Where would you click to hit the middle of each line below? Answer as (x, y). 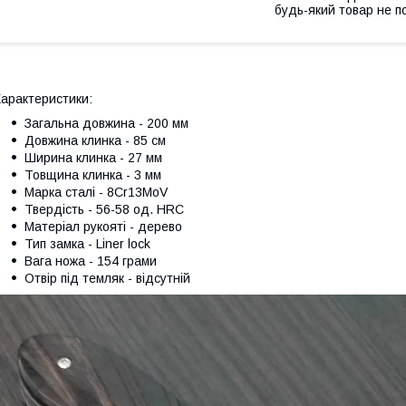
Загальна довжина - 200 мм (106, 123)
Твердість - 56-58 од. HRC (104, 209)
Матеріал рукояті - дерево (103, 226)
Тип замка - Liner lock (87, 243)
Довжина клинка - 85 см (95, 140)
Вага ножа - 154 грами (91, 261)
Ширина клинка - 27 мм (93, 157)
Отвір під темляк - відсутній (107, 278)
